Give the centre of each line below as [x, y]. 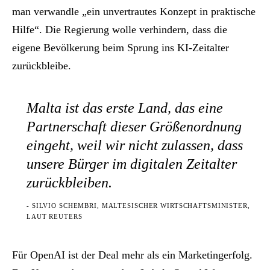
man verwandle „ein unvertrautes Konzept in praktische [134, 11]
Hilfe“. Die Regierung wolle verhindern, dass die [120, 29]
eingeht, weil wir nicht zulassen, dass [135, 145]
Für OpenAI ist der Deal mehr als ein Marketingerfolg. [132, 255]
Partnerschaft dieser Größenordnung [134, 126]
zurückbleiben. [69, 182]
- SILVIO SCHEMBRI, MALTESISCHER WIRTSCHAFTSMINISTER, [138, 206]
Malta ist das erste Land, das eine [125, 108]
